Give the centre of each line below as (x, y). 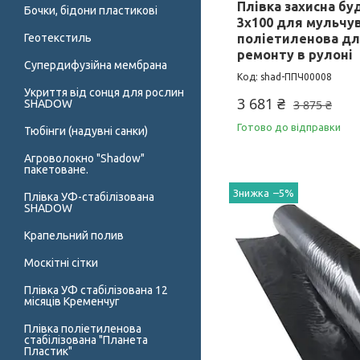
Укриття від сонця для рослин (104, 93)
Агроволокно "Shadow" (84, 159)
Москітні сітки (61, 263)
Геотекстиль (58, 38)
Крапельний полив (74, 236)
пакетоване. (56, 170)
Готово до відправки (289, 127)
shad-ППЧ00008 (296, 76)
